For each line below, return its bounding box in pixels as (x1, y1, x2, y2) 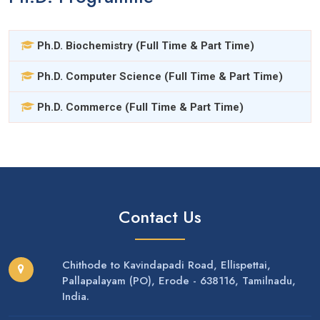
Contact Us (119, 204, 201, 229)
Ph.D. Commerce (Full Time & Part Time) (37, 100, 244, 114)
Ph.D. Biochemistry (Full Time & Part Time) (37, 39, 254, 52)
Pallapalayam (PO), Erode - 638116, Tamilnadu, (61, 272, 296, 289)
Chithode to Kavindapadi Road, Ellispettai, (61, 256, 271, 273)
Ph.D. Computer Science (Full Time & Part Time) (37, 69, 283, 83)
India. (61, 288, 89, 304)
